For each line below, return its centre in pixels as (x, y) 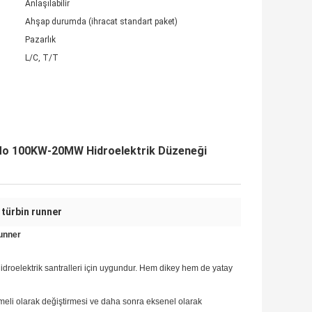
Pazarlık (40, 40)
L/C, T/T (42, 58)
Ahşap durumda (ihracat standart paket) (101, 22)
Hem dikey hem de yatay (186, 268)
